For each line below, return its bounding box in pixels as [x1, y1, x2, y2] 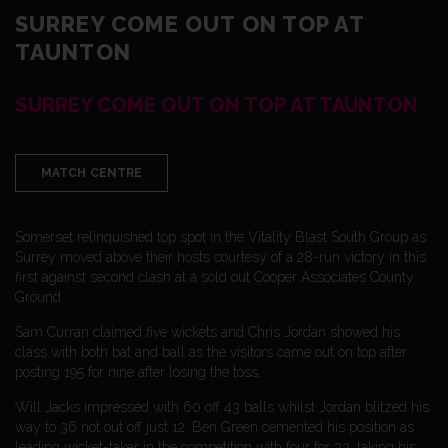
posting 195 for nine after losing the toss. [15, 363, 261, 380]
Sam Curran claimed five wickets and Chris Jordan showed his [15, 323, 400, 340]
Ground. [15, 288, 64, 305]
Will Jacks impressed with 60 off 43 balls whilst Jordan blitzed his [15, 398, 429, 415]
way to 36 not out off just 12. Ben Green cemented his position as [15, 418, 414, 435]
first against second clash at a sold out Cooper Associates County [15, 268, 414, 285]
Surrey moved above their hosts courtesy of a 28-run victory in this [15, 248, 426, 265]
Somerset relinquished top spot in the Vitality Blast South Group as [15, 228, 426, 245]
